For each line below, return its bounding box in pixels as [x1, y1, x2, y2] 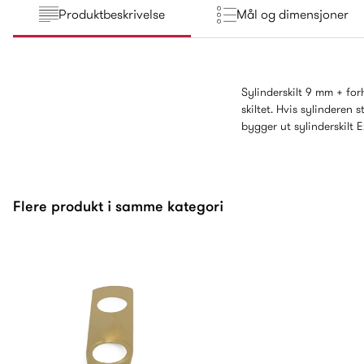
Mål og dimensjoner [236, 6, 349, 23]
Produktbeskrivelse [58, 6, 165, 23]
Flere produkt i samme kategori [13, 197, 223, 215]
